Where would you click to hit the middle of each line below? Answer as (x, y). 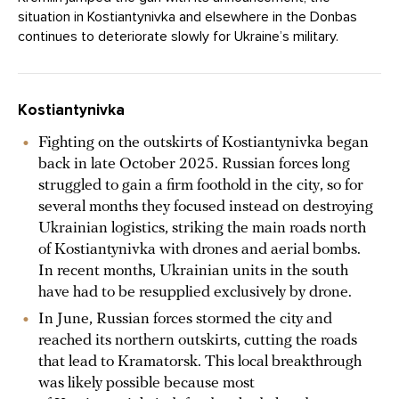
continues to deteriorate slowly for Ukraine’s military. (178, 36)
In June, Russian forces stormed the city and (185, 319)
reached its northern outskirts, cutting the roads (198, 340)
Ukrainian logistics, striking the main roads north (202, 228)
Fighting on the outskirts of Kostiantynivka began (204, 142)
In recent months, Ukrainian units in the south (193, 271)
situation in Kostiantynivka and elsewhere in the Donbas (187, 16)
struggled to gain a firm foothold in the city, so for (201, 185)
